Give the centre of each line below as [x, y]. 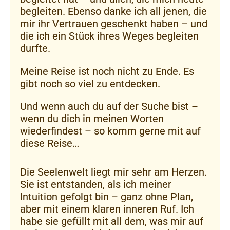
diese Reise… [50, 143]
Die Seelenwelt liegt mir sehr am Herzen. [113, 172]
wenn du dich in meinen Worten [92, 118]
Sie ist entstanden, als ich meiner [96, 184]
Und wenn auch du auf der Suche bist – [109, 106]
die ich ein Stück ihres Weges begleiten [109, 36]
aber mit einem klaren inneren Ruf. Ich [107, 209]
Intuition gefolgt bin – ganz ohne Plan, [107, 196]
